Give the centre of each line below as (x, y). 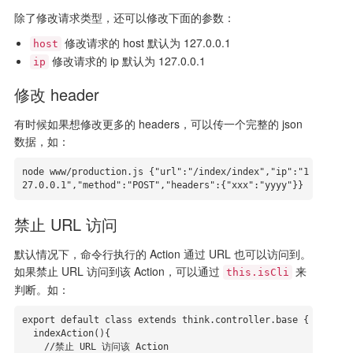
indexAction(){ (27, 333)
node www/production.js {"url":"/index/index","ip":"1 (165, 172)
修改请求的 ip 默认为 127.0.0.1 (127, 61)
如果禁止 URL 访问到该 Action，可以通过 (118, 271)
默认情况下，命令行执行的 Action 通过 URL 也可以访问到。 (162, 254)
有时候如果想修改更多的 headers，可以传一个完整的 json (158, 124)
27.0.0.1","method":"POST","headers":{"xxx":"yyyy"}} (162, 185)
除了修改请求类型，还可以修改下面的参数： (124, 17)
